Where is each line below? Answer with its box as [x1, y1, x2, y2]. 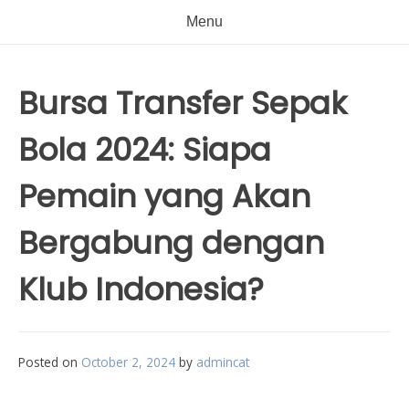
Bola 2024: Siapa [18, 128, 271, 172]
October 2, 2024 [81, 353, 175, 371]
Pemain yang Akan [18, 174, 310, 218]
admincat [196, 353, 249, 371]
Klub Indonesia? [18, 267, 264, 311]
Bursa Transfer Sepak [18, 81, 347, 125]
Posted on [18, 353, 81, 371]
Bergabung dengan [18, 221, 324, 265]
